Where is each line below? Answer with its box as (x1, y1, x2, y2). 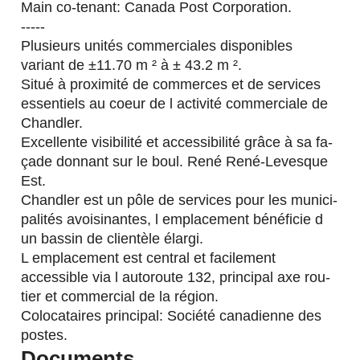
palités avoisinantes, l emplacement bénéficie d (21, 211, 324, 227)
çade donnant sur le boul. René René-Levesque (21, 153, 329, 170)
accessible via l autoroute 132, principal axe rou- (21, 268, 331, 285)
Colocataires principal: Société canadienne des (21, 307, 322, 324)
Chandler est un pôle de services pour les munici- (21, 191, 338, 208)
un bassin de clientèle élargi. (21, 230, 204, 247)
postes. (21, 326, 68, 343)
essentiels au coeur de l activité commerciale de (21, 95, 329, 112)
